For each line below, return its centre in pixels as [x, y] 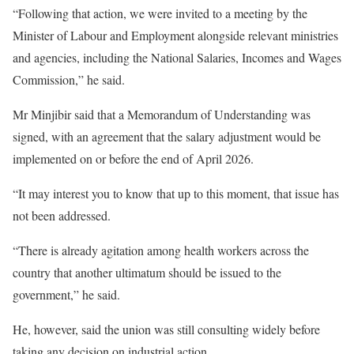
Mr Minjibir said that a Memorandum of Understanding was [162, 114]
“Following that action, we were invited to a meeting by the [160, 13]
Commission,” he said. [69, 79]
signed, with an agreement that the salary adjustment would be [167, 136]
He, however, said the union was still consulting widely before [166, 329]
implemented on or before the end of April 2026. [133, 158]
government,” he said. [66, 294]
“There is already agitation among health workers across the [161, 250]
